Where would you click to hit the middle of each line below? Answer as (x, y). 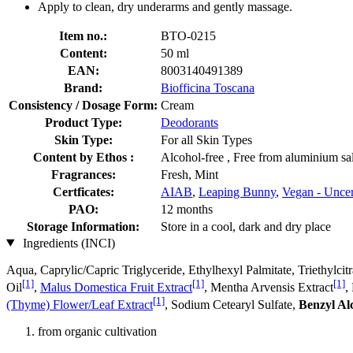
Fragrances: (83, 174)
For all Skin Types (206, 139)
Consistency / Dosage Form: (83, 105)
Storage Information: (83, 226)
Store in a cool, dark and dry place (246, 226)
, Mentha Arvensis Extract (269, 287)
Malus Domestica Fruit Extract (116, 287)
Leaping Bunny (237, 191)
